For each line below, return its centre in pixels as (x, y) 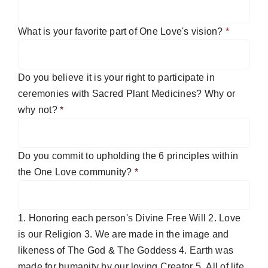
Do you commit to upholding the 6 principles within (128, 156)
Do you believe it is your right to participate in (116, 78)
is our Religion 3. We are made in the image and (124, 234)
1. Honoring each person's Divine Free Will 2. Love (113, 218)
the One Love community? (76, 172)
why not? (39, 110)
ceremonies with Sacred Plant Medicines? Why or (127, 94)
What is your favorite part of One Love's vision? (122, 32)
